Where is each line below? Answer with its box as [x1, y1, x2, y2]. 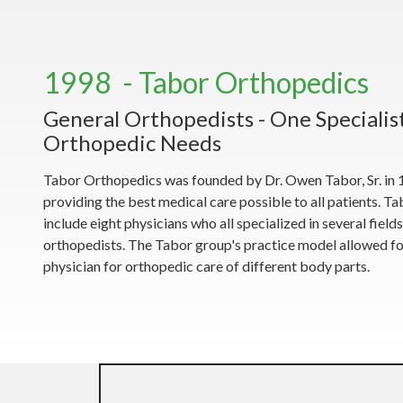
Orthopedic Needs [43, 130, 221, 156]
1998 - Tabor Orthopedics [43, 65, 369, 100]
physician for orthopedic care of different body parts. [43, 257, 370, 274]
